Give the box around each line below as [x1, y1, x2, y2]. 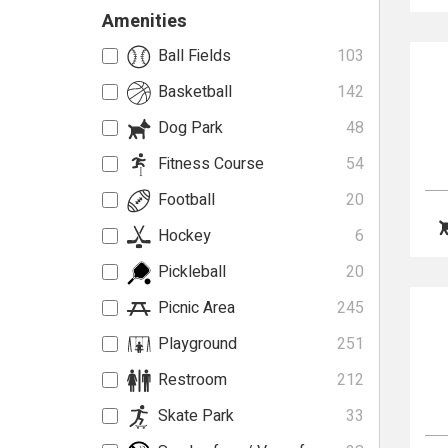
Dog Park [158, 116, 223, 140]
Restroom [158, 368, 227, 392]
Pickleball [158, 260, 226, 284]
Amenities [102, 8, 187, 35]
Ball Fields [158, 44, 231, 68]
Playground [158, 332, 237, 356]
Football [158, 188, 215, 212]
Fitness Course [158, 152, 264, 176]
